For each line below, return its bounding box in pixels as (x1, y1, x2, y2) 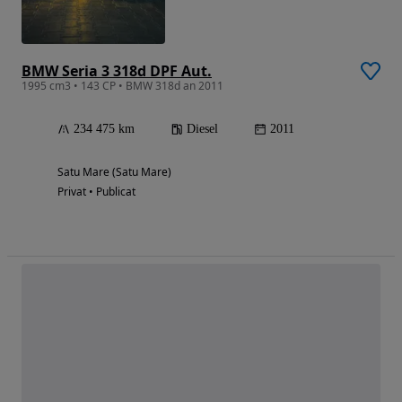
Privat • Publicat (57, 184, 135, 200)
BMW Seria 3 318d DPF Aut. (22, 61, 212, 82)
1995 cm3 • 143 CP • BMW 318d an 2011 (22, 78, 223, 94)
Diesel (187, 122, 218, 136)
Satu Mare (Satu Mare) (57, 164, 171, 180)
